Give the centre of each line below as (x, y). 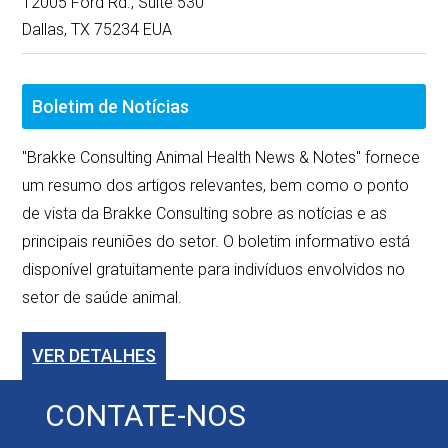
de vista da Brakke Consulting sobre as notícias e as (205, 214)
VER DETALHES (94, 356)
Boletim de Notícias (111, 107)
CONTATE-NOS (145, 415)
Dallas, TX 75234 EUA (97, 30)
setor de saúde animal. (102, 298)
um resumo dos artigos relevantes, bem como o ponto (216, 186)
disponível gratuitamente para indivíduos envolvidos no (214, 270)
